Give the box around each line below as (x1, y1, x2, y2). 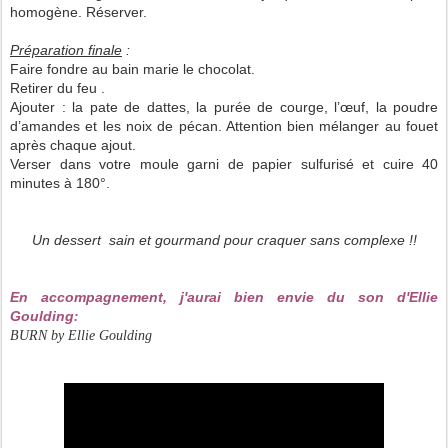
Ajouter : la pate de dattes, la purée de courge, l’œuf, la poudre (10, 99, 438, 116)
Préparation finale (10, 42, 122, 59)
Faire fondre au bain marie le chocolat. (10, 61, 255, 78)
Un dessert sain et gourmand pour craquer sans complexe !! (31, 232, 417, 249)
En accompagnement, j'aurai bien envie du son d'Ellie (10, 289, 438, 306)
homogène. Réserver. (10, 4, 147, 21)
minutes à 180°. (10, 175, 110, 192)
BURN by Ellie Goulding (10, 328, 152, 344)
